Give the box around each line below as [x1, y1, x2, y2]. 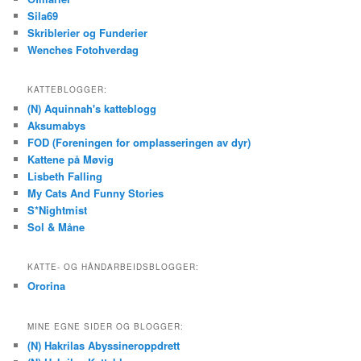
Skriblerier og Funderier [27, 24, 148, 40]
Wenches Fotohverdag [27, 41, 139, 57]
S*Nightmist [27, 202, 88, 218]
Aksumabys [27, 118, 86, 133]
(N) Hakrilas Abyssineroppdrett [27, 337, 180, 353]
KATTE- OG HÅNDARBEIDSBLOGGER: [27, 261, 200, 273]
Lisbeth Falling [27, 168, 103, 184]
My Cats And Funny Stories [27, 185, 164, 201]
